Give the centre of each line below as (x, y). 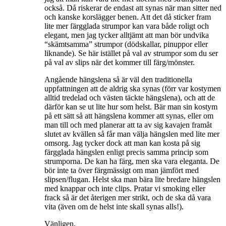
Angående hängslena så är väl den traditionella (118, 79)
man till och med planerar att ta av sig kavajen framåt (128, 125)
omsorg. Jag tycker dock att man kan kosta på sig (122, 143)
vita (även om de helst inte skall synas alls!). (114, 206)
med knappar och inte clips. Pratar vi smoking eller (125, 188)
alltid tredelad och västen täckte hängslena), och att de (130, 97)
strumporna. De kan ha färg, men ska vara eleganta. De (132, 161)
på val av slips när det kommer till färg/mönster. (120, 62)
